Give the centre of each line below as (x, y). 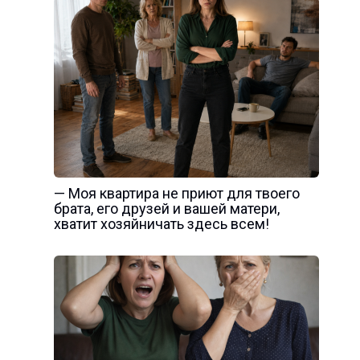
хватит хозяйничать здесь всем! (161, 224)
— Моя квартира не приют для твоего (176, 193)
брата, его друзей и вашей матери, (166, 209)
